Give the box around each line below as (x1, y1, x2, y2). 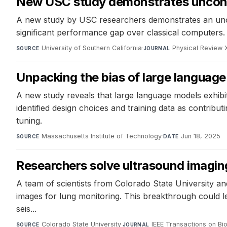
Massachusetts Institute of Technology (41, 132, 162, 140)
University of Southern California (41, 44, 142, 52)
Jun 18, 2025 (180, 132, 220, 140)
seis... (16, 204, 36, 214)
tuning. (16, 116, 42, 126)
